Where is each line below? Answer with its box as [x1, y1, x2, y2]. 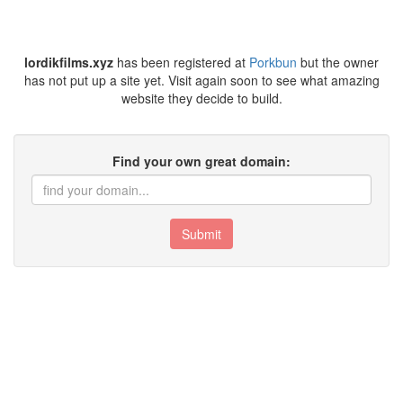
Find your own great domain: [112, 152, 291, 170]
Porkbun [249, 53, 297, 71]
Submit [182, 225, 221, 243]
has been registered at [113, 53, 249, 71]
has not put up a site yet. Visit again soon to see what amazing [23, 71, 380, 89]
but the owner [297, 53, 379, 71]
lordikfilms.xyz [24, 53, 113, 71]
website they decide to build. [121, 89, 282, 107]
